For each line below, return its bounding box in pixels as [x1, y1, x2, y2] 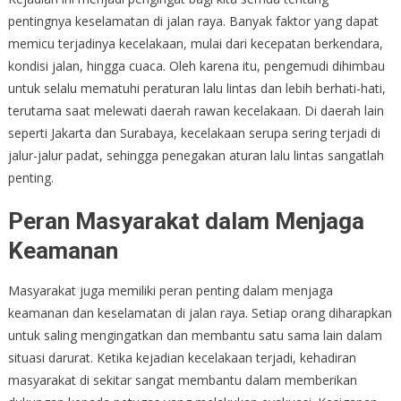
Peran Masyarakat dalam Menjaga [7, 207, 364, 235]
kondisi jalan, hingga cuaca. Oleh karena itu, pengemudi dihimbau [7, 56, 385, 74]
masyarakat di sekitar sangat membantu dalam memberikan [7, 371, 357, 388]
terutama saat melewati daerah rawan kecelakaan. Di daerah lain [7, 101, 384, 119]
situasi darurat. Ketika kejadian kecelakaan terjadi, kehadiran [7, 348, 356, 366]
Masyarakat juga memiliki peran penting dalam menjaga [7, 281, 333, 299]
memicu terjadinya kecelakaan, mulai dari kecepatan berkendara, [7, 34, 383, 52]
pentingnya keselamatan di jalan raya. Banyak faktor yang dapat [7, 12, 379, 30]
